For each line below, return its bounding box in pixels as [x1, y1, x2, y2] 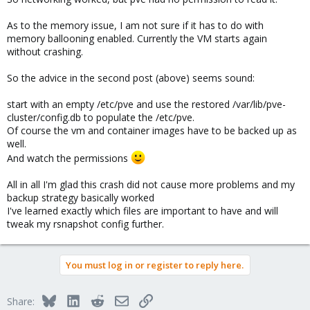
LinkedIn [79, 292, 117, 306]
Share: [7, 294, 35, 308]
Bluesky [55, 292, 90, 306]
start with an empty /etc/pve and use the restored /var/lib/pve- [7, 98, 286, 111]
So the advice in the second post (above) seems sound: [7, 71, 255, 84]
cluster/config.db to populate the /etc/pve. [7, 111, 194, 124]
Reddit [103, 292, 132, 306]
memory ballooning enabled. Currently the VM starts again [7, 32, 267, 45]
